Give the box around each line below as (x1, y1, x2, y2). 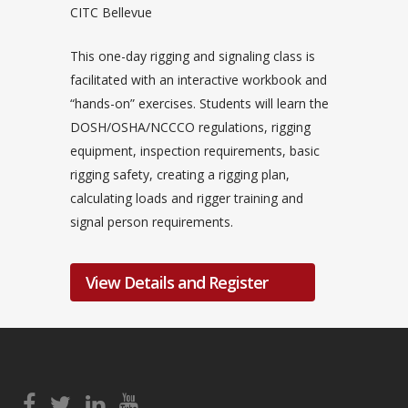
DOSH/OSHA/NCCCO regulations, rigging (70, 118, 311, 137)
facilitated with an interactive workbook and (70, 71, 327, 89)
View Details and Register (86, 271, 268, 294)
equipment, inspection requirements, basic (70, 142, 320, 160)
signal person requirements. (70, 213, 233, 231)
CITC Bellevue (70, 4, 152, 22)
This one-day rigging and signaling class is (70, 47, 315, 66)
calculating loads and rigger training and (70, 189, 303, 208)
